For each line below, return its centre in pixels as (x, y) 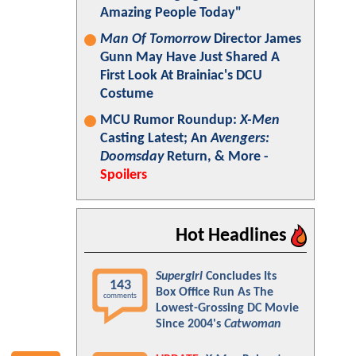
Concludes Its (240, 277)
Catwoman (252, 324)
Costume (127, 94)
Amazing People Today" (171, 13)
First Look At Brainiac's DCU (181, 76)
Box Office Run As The (215, 292)
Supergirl (179, 277)
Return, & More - (216, 157)
